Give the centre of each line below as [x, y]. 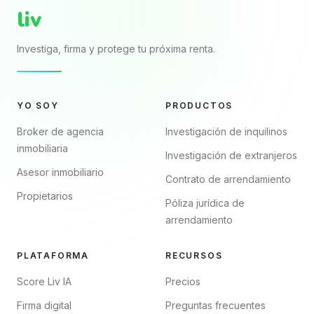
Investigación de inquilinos [226, 131]
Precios [183, 281]
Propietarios [45, 196]
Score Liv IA [44, 281]
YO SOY [38, 105]
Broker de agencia [60, 131]
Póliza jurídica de [205, 203]
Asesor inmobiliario [60, 172]
